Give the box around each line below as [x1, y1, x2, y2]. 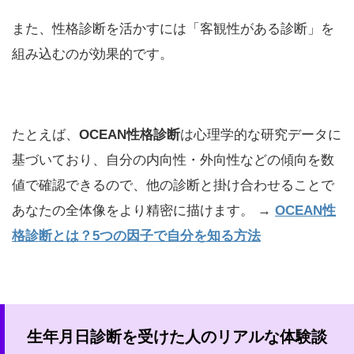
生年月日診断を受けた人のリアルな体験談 [27, 328, 327, 346]
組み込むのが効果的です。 [12, 47, 173, 62]
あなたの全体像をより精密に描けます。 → [12, 203, 275, 219]
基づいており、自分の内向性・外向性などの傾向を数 [12, 153, 334, 168]
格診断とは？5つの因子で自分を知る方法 [12, 228, 261, 244]
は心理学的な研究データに [180, 127, 341, 143]
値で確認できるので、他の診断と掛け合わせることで [12, 178, 334, 194]
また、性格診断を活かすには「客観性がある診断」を [12, 21, 334, 37]
